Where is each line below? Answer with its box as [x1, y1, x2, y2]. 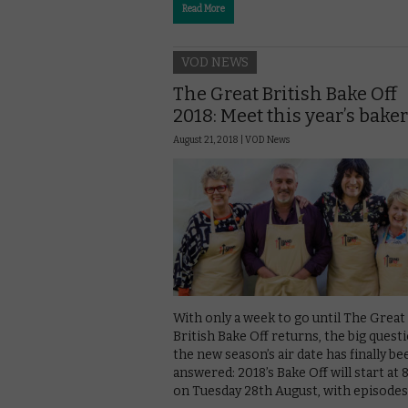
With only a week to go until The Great [173, 311, 405, 327]
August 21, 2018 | [173, 134, 245, 146]
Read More [182, 4, 225, 15]
